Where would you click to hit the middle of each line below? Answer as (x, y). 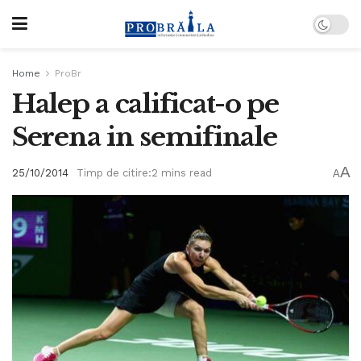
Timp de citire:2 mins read (144, 173)
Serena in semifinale (145, 137)
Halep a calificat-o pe (145, 104)
